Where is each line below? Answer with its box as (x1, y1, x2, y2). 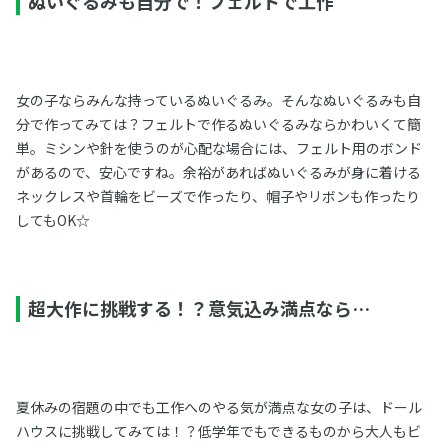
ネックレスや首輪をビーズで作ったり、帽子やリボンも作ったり (15, 186, 420, 207)
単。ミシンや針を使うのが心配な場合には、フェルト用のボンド (15, 138, 422, 159)
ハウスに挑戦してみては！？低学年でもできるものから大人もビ (15, 421, 421, 442)
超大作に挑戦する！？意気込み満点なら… (27, 295, 370, 322)
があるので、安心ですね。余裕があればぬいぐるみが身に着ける (15, 162, 421, 183)
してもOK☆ (15, 210, 90, 231)
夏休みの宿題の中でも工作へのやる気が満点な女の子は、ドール (15, 397, 422, 418)
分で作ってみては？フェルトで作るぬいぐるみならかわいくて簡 (15, 114, 421, 135)
